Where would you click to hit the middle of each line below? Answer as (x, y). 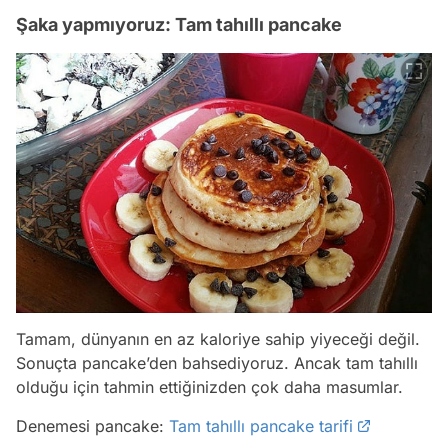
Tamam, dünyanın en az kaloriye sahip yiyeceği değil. (218, 339)
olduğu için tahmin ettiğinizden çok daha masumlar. (209, 387)
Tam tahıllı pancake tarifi (261, 426)
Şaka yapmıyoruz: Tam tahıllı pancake (179, 25)
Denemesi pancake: (92, 426)
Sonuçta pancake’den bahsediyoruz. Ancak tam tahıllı (217, 363)
